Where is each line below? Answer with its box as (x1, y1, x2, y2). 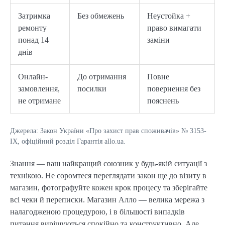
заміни (147, 35, 170, 44)
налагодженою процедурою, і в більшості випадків (10, 207, 185, 216)
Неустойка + (147, 11, 190, 20)
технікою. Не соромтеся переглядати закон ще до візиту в (10, 171, 206, 180)
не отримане (18, 96, 61, 105)
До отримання (77, 72, 126, 81)
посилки (77, 84, 106, 93)
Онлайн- (18, 72, 48, 81)
